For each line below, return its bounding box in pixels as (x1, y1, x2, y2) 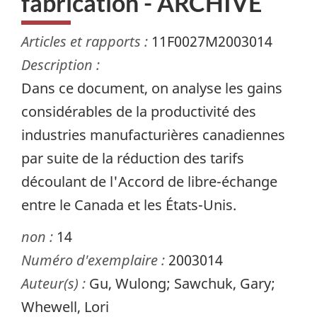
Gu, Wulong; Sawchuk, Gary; (89, 273, 275, 293)
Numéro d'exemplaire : (21, 250, 168, 270)
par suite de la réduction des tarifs (21, 149, 244, 168)
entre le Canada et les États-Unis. (21, 195, 236, 215)
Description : (21, 55, 100, 75)
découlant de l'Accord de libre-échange (21, 172, 277, 192)
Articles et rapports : (21, 32, 151, 52)
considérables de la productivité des (21, 102, 256, 122)
